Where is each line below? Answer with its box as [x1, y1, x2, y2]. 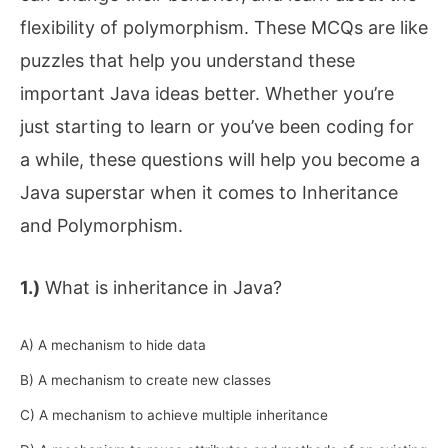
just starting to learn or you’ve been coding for [20, 116, 414, 138]
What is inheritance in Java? [40, 277, 282, 299]
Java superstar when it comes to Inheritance [20, 182, 398, 204]
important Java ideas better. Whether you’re [20, 83, 394, 105]
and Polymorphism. [20, 215, 183, 237]
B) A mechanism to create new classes [20, 371, 271, 388]
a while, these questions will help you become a [20, 149, 420, 171]
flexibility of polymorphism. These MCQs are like [20, 17, 428, 39]
